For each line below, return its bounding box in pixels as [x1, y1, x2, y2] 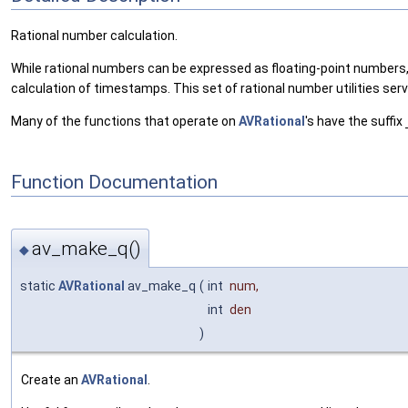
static [20, 278, 58, 293]
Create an [21, 372, 81, 387]
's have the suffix [305, 114, 405, 129]
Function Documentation [11, 170, 218, 193]
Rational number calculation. [11, 28, 178, 44]
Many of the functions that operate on [11, 114, 239, 129]
